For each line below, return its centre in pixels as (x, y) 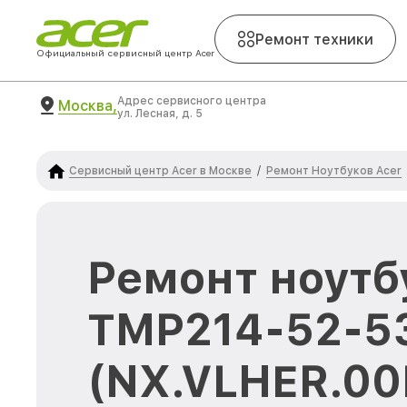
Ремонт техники (314, 39)
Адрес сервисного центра (192, 101)
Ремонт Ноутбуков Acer (334, 170)
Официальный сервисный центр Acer (125, 53)
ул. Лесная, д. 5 (160, 114)
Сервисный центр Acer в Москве (160, 170)
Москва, (88, 105)
